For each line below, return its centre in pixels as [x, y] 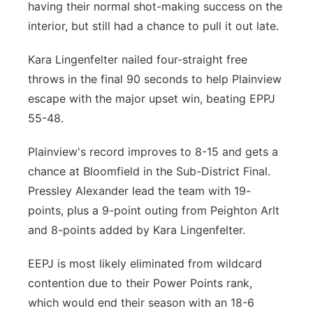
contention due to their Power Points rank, [140, 283]
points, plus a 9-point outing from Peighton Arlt [154, 210]
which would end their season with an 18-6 [141, 303]
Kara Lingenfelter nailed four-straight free [138, 59]
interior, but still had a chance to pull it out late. [153, 26]
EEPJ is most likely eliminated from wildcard [145, 263]
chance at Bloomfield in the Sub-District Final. [149, 171]
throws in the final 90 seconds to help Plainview [155, 79]
